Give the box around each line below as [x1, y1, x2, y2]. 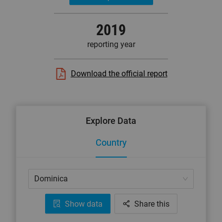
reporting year [87, 40, 135, 49]
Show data [64, 199, 103, 209]
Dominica [34, 174, 68, 183]
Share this [134, 199, 169, 209]
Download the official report [70, 69, 167, 78]
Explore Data [86, 115, 136, 126]
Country [95, 137, 127, 148]
